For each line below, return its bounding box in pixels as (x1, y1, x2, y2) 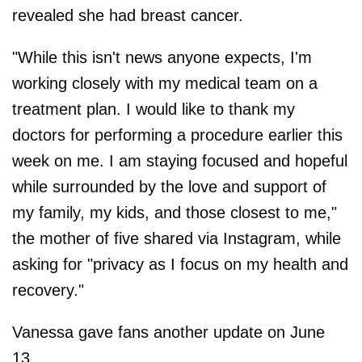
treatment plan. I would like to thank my (12, 100, 295, 119)
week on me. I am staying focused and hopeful (12, 152, 347, 170)
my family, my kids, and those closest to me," (12, 204, 337, 222)
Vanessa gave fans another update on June (12, 323, 325, 342)
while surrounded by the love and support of (12, 178, 326, 196)
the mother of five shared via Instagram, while (12, 229, 341, 248)
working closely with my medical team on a (12, 74, 318, 93)
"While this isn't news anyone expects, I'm (12, 48, 312, 67)
